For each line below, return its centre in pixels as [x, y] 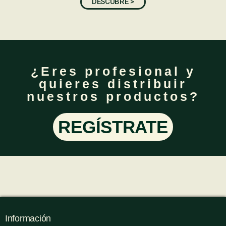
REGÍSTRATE [113, 127]
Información [28, 218]
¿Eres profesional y [113, 71]
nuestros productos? [113, 96]
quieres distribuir [113, 84]
